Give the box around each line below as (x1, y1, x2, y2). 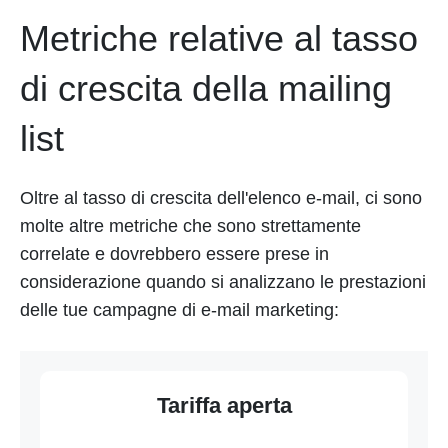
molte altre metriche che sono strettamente (20, 215, 361, 236)
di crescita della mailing (20, 67, 392, 109)
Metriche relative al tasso (20, 17, 418, 59)
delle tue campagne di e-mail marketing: (20, 299, 339, 320)
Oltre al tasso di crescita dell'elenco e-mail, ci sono (20, 187, 422, 208)
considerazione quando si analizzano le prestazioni (20, 271, 426, 292)
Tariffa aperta (156, 392, 292, 418)
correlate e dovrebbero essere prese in (20, 243, 329, 264)
